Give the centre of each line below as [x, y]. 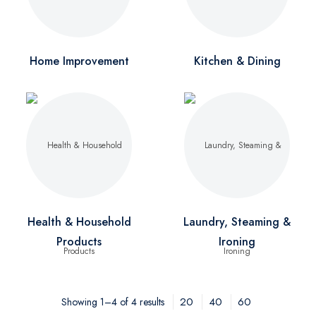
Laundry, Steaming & [237, 222]
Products [79, 242]
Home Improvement [79, 61]
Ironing [237, 242]
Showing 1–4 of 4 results [113, 302]
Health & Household [79, 222]
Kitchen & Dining [237, 61]
